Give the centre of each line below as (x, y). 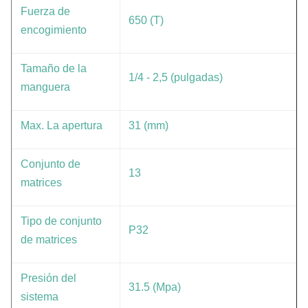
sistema (40, 297)
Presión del (48, 278)
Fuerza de (45, 11)
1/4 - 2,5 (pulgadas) (176, 77)
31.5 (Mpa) (155, 287)
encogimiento (54, 30)
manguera (45, 87)
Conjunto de (51, 164)
